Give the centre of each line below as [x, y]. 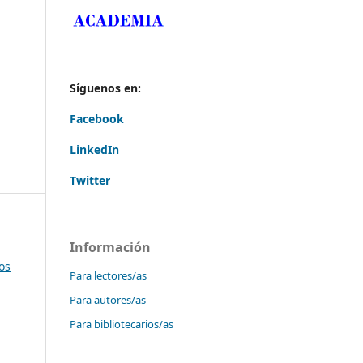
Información [110, 248]
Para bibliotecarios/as [122, 325]
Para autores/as [108, 300]
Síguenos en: [105, 88]
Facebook [97, 119]
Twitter [90, 181]
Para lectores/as [108, 276]
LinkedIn [94, 150]
